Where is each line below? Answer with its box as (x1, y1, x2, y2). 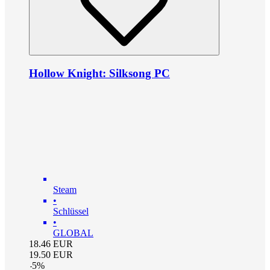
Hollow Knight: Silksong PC (29, 67, 170, 80)
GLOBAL (53, 227, 93, 238)
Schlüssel (53, 206, 89, 216)
